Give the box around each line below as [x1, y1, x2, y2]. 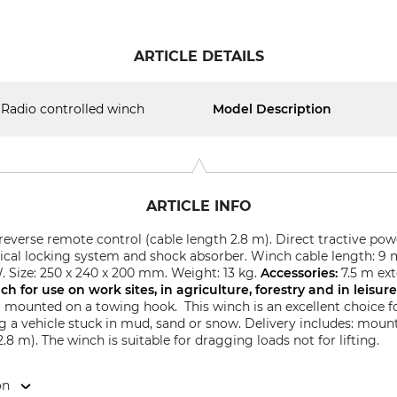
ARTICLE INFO [145, 198, 252, 214]
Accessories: [261, 265, 342, 281]
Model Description [213, 100, 331, 117]
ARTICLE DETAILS [133, 48, 264, 65]
